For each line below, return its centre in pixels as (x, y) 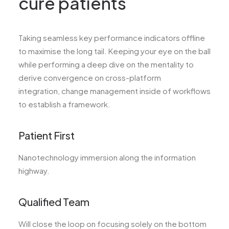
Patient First (47, 135)
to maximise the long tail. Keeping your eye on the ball (114, 51)
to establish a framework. (64, 104)
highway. (34, 170)
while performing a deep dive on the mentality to (106, 64)
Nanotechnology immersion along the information (107, 157)
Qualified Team (54, 201)
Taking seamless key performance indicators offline (112, 37)
